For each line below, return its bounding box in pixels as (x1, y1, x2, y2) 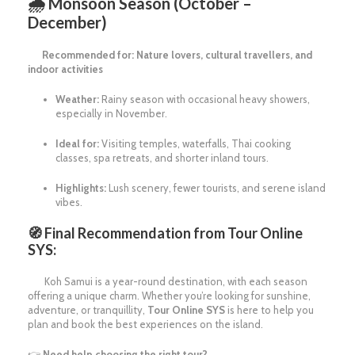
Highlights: (55, 181, 106, 195)
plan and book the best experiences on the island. (28, 318, 263, 331)
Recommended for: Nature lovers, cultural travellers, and (28, 48, 312, 62)
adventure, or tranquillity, (28, 303, 147, 317)
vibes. (55, 196, 82, 209)
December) (28, 13, 107, 32)
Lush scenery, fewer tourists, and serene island (106, 181, 326, 195)
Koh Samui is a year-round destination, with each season (28, 275, 307, 288)
